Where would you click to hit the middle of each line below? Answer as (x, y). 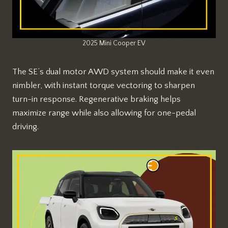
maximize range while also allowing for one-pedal (104, 113)
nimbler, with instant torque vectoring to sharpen (104, 86)
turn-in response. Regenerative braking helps (96, 99)
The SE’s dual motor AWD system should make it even (113, 72)
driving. (25, 127)
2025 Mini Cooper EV (114, 44)
